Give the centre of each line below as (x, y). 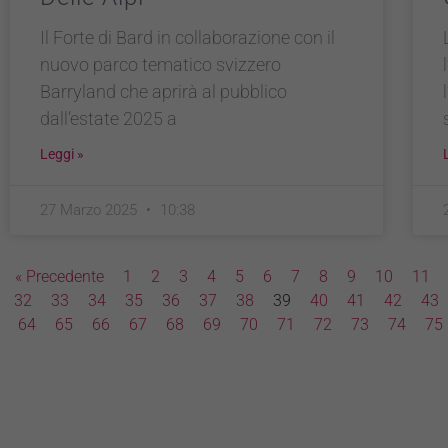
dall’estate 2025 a (108, 118)
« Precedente (59, 276)
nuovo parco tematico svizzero (160, 64)
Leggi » (62, 153)
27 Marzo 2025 (90, 209)
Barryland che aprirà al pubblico (163, 91)
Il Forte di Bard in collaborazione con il (187, 37)
